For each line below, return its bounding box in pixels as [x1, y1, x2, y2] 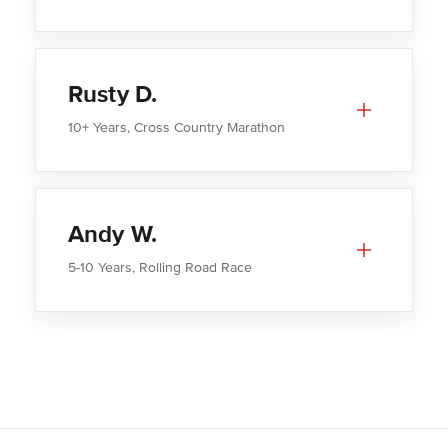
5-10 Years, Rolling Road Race [67, 259, 252, 277]
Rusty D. [67, 80, 158, 110]
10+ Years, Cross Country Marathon [67, 119, 285, 137]
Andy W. [67, 220, 158, 250]
